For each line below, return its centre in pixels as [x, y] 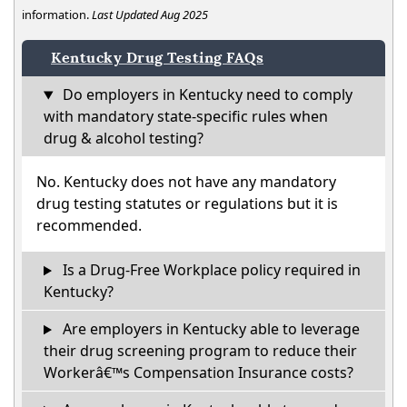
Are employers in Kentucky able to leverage [209, 329]
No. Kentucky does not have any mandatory [186, 182]
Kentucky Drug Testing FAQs [157, 58]
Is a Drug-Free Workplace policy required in [209, 270]
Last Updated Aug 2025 [150, 15]
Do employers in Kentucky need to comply [205, 95]
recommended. [89, 226]
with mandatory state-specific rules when [186, 117]
